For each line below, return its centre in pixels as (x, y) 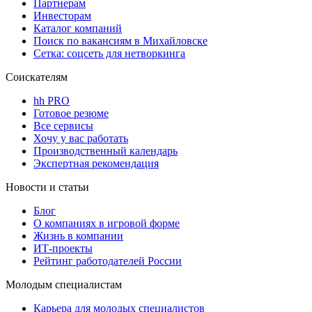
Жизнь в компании (78, 235)
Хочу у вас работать (81, 138)
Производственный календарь (106, 150)
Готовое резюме (71, 113)
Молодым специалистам (64, 284)
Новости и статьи (47, 187)
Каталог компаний (78, 28)
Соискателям (37, 77)
